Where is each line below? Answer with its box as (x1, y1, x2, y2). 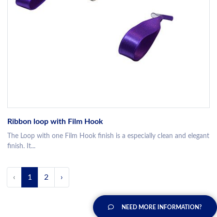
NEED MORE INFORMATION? (122, 204, 202, 211)
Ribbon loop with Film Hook (7, 118, 103, 126)
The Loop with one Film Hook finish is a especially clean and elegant (7, 133, 209, 140)
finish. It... (7, 143, 35, 150)
